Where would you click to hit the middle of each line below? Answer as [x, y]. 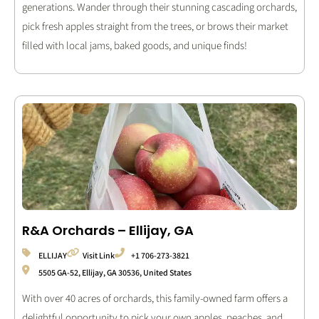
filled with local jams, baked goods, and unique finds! [135, 46]
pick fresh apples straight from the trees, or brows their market [155, 26]
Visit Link [99, 256]
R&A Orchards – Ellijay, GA [108, 230]
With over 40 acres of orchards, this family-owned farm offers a [155, 298]
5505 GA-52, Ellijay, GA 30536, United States [115, 273]
